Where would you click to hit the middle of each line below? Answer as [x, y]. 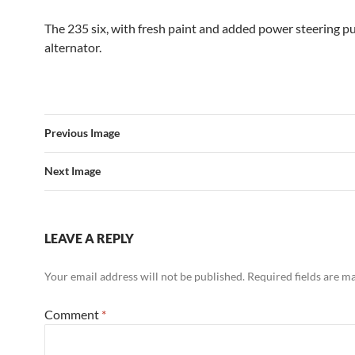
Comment [73, 314]
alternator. [73, 47]
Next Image [73, 171]
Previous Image [82, 133]
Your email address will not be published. [145, 276]
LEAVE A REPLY [89, 238]
